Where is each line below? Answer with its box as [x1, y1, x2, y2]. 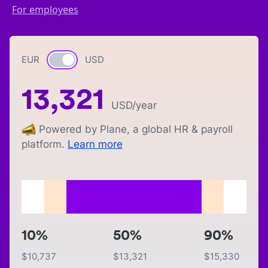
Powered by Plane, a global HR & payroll [39, 123, 233, 135]
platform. [22, 138, 65, 151]
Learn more [68, 138, 123, 151]
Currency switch [50, 54, 123, 67]
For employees [12, 3, 78, 16]
